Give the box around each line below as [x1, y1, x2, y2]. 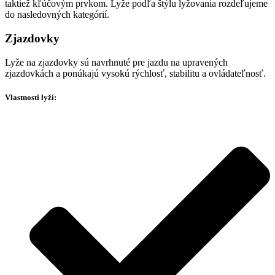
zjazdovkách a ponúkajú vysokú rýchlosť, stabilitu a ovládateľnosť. [5, 68, 266, 79]
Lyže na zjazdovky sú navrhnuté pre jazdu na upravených [5, 56, 228, 68]
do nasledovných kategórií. [5, 9, 109, 20]
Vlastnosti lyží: [5, 92, 56, 102]
